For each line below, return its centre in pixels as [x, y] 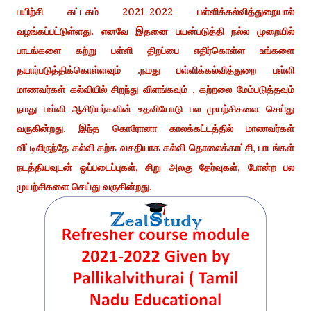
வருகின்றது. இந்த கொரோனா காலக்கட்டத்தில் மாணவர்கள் [155, 128]
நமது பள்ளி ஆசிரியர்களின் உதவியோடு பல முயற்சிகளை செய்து [155, 109]
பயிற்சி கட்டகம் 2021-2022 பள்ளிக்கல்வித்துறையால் [155, 11]
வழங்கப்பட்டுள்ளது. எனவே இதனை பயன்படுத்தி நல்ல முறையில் [155, 31]
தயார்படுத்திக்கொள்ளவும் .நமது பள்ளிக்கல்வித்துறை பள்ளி [155, 70]
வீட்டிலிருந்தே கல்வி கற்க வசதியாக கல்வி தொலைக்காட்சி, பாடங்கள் [155, 148]
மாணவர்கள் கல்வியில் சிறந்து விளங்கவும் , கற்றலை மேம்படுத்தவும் [155, 89]
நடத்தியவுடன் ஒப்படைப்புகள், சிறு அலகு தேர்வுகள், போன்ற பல [155, 167]
